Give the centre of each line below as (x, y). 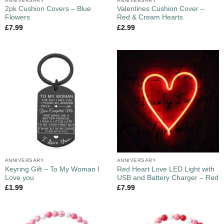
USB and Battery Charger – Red (167, 178)
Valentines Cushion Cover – (160, 9)
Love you (19, 178)
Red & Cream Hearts (150, 17)
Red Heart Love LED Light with (165, 169)
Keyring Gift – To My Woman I (52, 169)
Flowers (17, 17)
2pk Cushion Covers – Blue (48, 9)
